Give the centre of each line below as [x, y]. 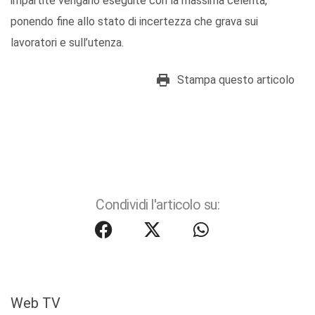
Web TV [36, 303]
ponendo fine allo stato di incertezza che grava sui [134, 22]
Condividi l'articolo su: [157, 205]
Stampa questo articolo [236, 80]
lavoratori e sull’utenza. [67, 43]
